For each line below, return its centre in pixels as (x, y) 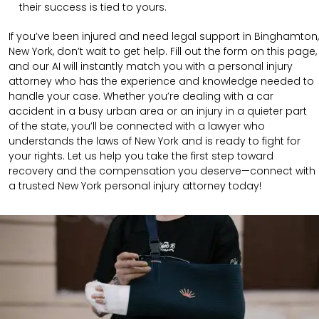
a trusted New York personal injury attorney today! (135, 185)
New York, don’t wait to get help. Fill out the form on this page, (163, 51)
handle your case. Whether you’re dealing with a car (141, 96)
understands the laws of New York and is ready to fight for (155, 141)
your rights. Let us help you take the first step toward (141, 156)
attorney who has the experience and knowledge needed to (161, 81)
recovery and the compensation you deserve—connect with (162, 171)
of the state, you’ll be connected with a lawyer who (137, 126)
